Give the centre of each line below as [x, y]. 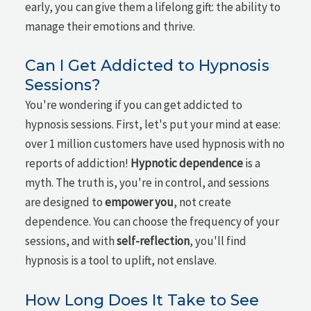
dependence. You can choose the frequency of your [152, 222]
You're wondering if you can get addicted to [134, 105]
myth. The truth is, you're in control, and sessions [148, 183]
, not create [203, 202]
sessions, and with [71, 241]
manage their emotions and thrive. [110, 26]
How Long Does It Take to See [142, 300]
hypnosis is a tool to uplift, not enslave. [121, 261]
